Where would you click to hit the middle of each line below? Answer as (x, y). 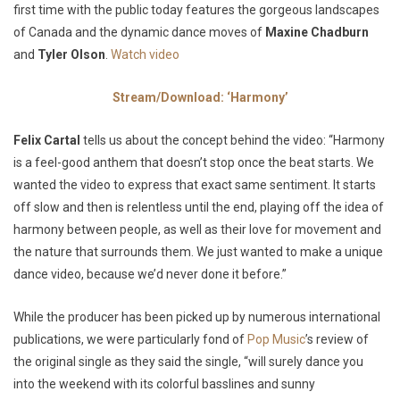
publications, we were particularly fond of (130, 339)
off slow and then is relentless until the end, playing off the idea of (199, 207)
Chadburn (340, 32)
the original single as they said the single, (129, 361)
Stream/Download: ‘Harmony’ (200, 97)
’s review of (337, 339)
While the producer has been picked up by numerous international (197, 317)
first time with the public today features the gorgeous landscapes (196, 9)
